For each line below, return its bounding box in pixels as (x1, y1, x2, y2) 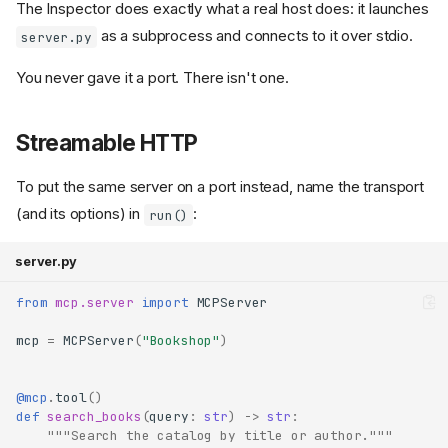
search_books (47, 407, 142, 425)
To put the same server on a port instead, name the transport (16, 177, 425, 197)
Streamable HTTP (16, 129, 198, 157)
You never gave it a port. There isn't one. (16, 68, 289, 88)
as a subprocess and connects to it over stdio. (96, 26, 413, 46)
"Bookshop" (141, 331, 221, 349)
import (141, 293, 189, 311)
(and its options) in (16, 204, 144, 224)
